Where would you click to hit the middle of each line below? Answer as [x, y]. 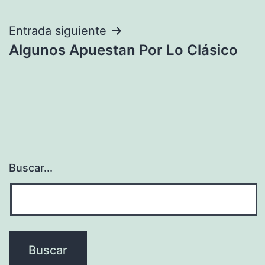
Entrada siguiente [58, 30]
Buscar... [31, 168]
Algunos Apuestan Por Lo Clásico [123, 50]
